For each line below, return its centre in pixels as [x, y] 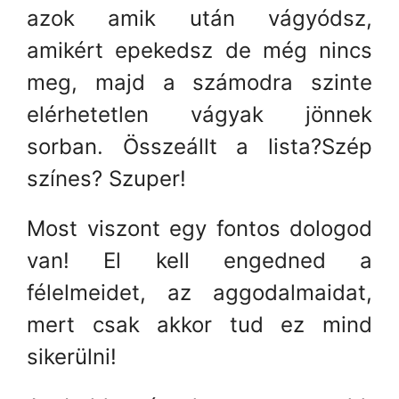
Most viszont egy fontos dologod [199, 228]
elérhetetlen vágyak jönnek [199, 114]
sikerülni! [72, 356]
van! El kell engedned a [199, 260]
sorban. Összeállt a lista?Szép [199, 146]
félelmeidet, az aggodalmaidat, [199, 292]
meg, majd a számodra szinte [199, 82]
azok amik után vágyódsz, [199, 18]
